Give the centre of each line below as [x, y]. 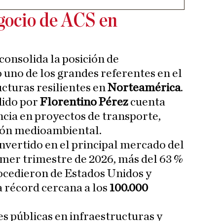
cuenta [147, 102]
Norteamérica [144, 88]
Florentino [68, 102]
